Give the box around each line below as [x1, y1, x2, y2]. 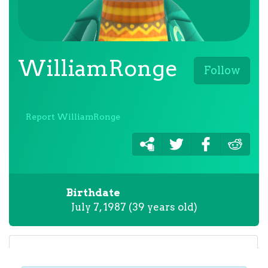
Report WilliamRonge [26, 112, 120, 121]
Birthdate [66, 187, 120, 199]
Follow [204, 64, 240, 77]
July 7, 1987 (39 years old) [71, 201, 197, 213]
